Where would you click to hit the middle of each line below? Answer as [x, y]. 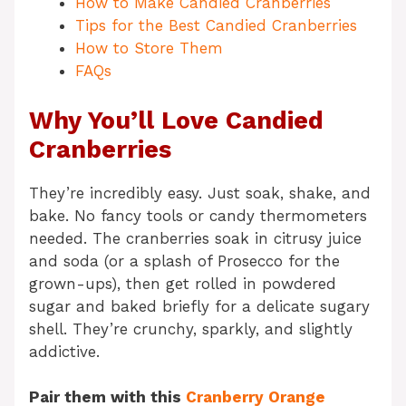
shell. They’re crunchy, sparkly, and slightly [191, 329]
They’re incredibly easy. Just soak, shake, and [200, 193]
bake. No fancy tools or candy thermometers [198, 215]
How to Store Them [149, 48]
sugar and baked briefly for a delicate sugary [199, 306]
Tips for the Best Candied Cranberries [216, 26]
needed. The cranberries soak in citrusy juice [195, 238]
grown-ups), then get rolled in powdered [183, 283]
